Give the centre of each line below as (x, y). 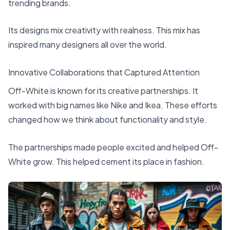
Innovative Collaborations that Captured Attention (104, 72)
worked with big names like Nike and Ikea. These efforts (113, 105)
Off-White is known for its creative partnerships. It (103, 90)
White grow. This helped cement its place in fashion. (106, 161)
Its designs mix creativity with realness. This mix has (104, 30)
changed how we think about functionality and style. (108, 119)
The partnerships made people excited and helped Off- (113, 147)
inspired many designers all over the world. (88, 45)
